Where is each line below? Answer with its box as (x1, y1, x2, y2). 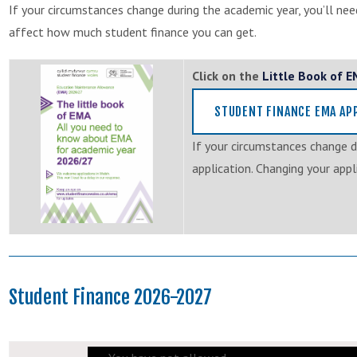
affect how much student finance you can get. (9, 23, 257, 40)
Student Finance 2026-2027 (9, 284, 212, 309)
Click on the (192, 67, 262, 84)
